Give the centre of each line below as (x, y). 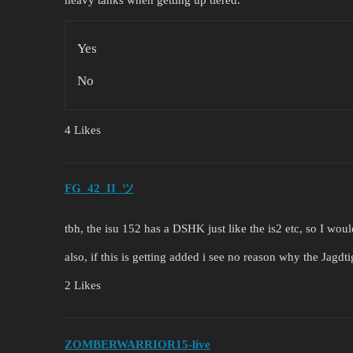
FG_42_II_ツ (99, 189)
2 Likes (83, 286)
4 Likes (83, 130)
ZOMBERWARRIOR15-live (137, 344)
